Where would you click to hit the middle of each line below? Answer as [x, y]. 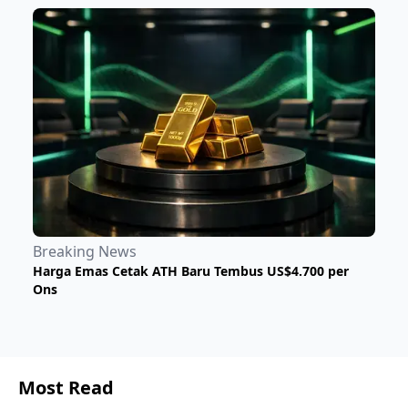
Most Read [66, 387]
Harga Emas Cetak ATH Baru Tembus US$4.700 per [191, 270]
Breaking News [85, 251]
